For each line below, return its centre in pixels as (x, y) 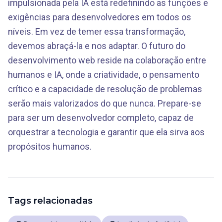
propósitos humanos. (50, 146)
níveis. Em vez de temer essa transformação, (97, 31)
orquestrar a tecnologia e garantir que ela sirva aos (106, 132)
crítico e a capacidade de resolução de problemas (105, 89)
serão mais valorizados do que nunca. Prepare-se (105, 103)
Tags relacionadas (50, 201)
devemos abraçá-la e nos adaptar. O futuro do (97, 46)
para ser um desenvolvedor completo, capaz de (101, 118)
